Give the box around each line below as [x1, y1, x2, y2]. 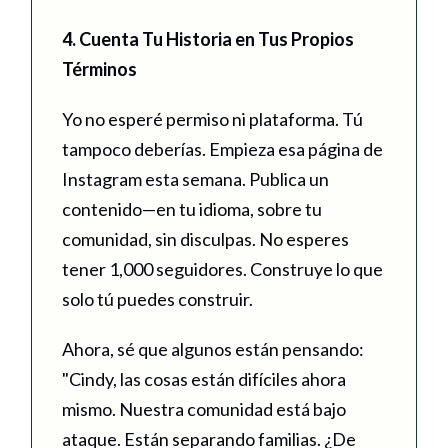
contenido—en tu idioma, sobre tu [62, 198, 322, 221]
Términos [62, 58, 137, 81]
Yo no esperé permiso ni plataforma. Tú [62, 108, 363, 131]
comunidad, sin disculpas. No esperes [62, 228, 349, 251]
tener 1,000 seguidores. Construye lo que [62, 258, 383, 281]
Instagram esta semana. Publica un [62, 168, 329, 191]
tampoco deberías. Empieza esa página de [62, 138, 383, 161]
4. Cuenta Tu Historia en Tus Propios [62, 28, 354, 51]
